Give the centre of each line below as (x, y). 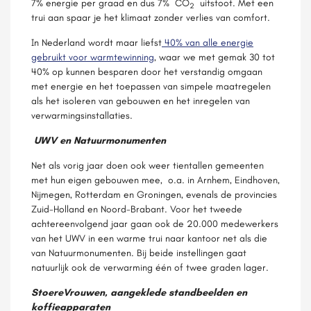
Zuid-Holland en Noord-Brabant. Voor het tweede (137, 209)
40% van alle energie (208, 42)
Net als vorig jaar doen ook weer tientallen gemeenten (148, 165)
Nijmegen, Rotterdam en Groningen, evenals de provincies (154, 194)
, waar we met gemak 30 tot (215, 57)
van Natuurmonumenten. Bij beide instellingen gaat (139, 253)
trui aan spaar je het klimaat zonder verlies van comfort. (151, 17)
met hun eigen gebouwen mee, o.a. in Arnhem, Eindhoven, (155, 180)
